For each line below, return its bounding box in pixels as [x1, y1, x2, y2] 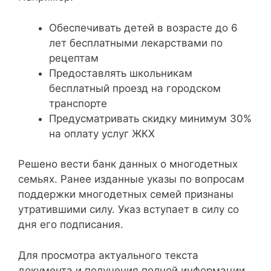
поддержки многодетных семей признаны [18, 188, 233, 200]
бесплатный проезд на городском [49, 82, 221, 94]
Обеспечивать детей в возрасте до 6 [49, 21, 238, 34]
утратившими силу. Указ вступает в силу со [18, 203, 239, 215]
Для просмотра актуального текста [18, 249, 198, 261]
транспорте [49, 97, 107, 109]
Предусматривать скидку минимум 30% [49, 112, 252, 125]
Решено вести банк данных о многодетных [18, 158, 238, 170]
